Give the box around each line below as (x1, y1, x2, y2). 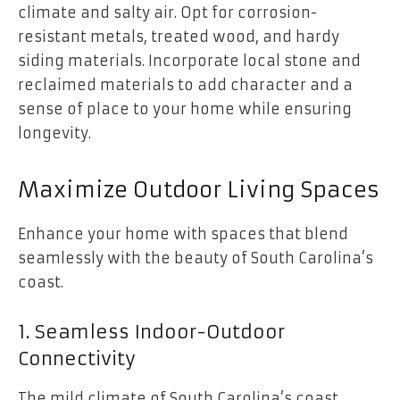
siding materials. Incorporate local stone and (18, 52, 361, 71)
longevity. (18, 124, 91, 143)
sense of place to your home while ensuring (18, 100, 352, 119)
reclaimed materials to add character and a (18, 76, 353, 95)
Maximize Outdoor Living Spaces (18, 176, 379, 204)
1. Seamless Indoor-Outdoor (18, 321, 285, 345)
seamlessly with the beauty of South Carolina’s (18, 248, 373, 267)
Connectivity (18, 347, 136, 371)
